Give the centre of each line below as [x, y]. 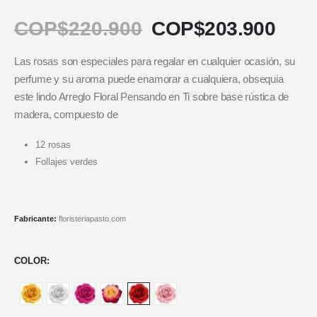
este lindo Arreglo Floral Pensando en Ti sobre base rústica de [152, 97]
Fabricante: [36, 219]
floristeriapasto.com [92, 219]
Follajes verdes [66, 162]
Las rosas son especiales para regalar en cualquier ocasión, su [155, 61]
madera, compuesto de [66, 114]
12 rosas [53, 145]
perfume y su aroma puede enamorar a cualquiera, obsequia [149, 79]
